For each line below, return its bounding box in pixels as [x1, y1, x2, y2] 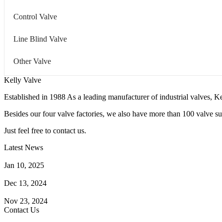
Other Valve [13, 56, 51, 65]
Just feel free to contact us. [4, 126, 86, 135]
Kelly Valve [4, 75, 41, 84]
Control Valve [13, 12, 57, 21]
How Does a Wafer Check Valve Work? [4, 152, 129, 161]
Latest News [4, 143, 43, 152]
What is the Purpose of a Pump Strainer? [4, 169, 130, 178]
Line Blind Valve [13, 34, 67, 43]
